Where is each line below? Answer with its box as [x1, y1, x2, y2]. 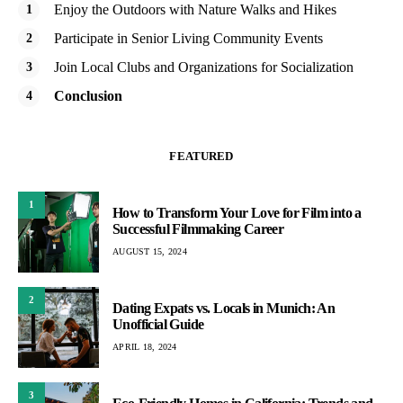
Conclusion [54, 87, 122, 103]
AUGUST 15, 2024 [112, 246, 187, 257]
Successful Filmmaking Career [112, 221, 284, 237]
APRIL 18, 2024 [112, 342, 177, 353]
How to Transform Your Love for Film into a [112, 205, 362, 221]
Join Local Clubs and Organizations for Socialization [54, 58, 354, 75]
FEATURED [169, 148, 234, 163]
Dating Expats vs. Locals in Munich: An [112, 300, 336, 317]
